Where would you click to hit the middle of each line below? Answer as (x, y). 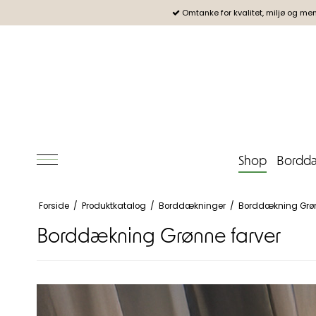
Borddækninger (192, 206)
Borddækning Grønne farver (159, 237)
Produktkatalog (114, 206)
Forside (54, 206)
